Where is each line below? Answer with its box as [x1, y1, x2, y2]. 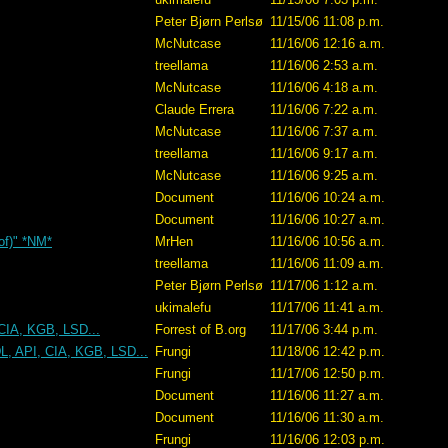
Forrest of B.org [155, 322, 246, 337]
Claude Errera [155, 102, 234, 117]
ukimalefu [155, 300, 211, 315]
